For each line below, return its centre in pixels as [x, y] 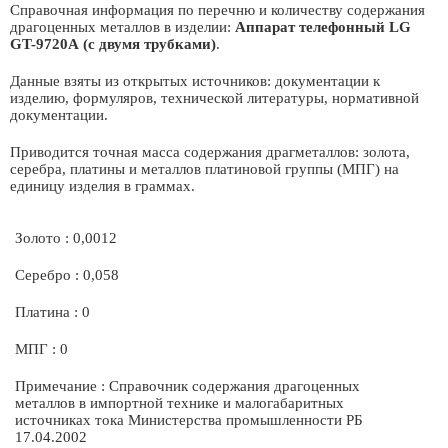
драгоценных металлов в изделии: [122, 27]
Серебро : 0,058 [67, 275]
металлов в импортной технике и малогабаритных [179, 403]
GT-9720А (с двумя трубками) [113, 44]
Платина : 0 [52, 312]
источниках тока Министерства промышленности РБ [189, 420]
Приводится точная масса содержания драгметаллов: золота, [210, 152]
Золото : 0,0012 [66, 238]
